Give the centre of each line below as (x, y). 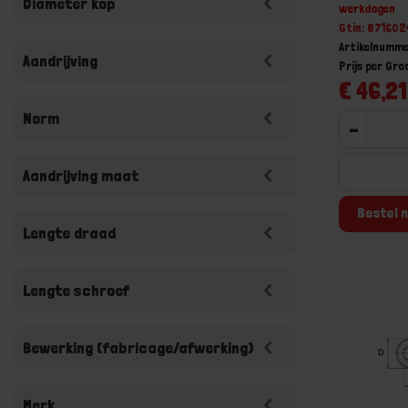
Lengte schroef (76, 290)
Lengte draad (69, 233)
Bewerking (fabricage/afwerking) (138, 347)
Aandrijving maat (81, 175)
